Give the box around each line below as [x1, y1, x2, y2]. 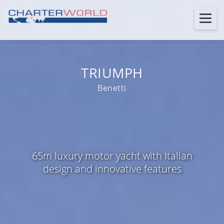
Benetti [97, 82, 126, 93]
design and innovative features [42, 161, 181, 175]
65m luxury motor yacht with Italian [31, 148, 192, 162]
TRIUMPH [81, 63, 143, 82]
